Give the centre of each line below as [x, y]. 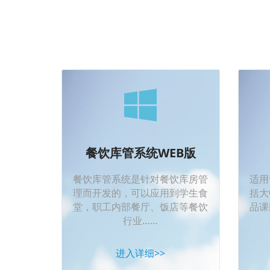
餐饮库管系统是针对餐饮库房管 [141, 179]
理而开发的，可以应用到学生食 [141, 193]
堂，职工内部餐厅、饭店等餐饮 [141, 206]
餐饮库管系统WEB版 [140, 152]
